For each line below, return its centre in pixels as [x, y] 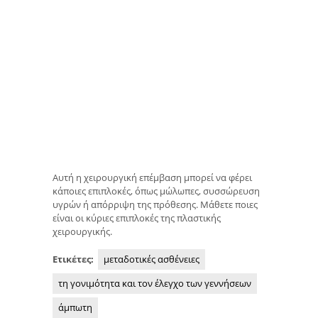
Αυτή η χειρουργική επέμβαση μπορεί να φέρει [152, 178]
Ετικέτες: [74, 259]
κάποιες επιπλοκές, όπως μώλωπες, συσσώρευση [156, 191]
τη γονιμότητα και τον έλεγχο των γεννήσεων [155, 283]
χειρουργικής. [82, 232]
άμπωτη [75, 307]
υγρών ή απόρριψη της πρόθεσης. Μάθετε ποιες [155, 205]
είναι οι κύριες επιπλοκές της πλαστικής [137, 218]
